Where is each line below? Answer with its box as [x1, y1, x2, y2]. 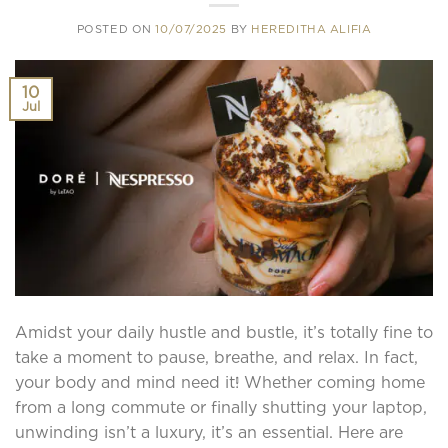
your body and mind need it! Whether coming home [15, 372, 425, 391]
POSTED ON [76, 23, 156, 36]
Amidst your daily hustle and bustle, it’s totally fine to [15, 322, 433, 341]
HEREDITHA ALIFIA [251, 23, 372, 36]
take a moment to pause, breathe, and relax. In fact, [15, 347, 418, 366]
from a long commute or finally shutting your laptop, [15, 397, 427, 416]
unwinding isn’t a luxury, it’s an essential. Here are [15, 422, 403, 441]
